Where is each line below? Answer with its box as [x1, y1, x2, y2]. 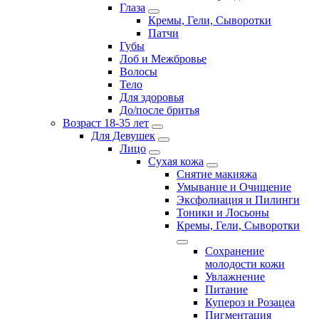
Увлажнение [205, 271, 265, 283]
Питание [205, 283, 248, 296]
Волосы [120, 66, 157, 78]
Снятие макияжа [177, 168, 257, 181]
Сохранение [205, 245, 264, 258]
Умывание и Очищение [177, 181, 291, 194]
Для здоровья [120, 91, 184, 104]
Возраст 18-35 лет [63, 117, 149, 130]
